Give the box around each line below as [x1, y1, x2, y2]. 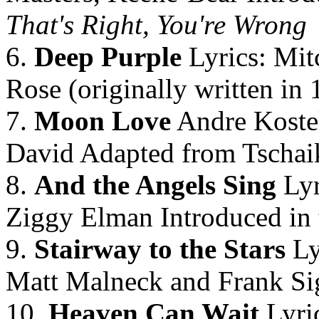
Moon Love [27, 105, 171, 136]
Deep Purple [34, 41, 182, 72]
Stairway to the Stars [34, 234, 286, 264]
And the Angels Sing [34, 169, 276, 200]
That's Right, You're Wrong [6, 9, 307, 40]
